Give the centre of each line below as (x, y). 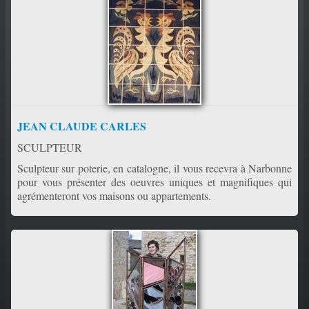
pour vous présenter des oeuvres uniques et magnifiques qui (154, 181)
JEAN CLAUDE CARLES (82, 126)
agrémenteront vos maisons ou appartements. (114, 195)
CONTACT (154, 51)
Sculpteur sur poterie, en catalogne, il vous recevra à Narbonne (154, 168)
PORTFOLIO (150, 18)
